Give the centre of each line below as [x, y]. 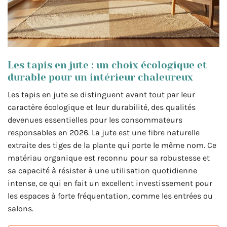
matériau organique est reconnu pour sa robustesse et [109, 158]
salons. [21, 209]
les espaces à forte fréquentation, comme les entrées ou [110, 196]
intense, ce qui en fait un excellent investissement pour [110, 183]
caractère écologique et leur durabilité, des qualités [102, 107]
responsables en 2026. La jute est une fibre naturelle [104, 133]
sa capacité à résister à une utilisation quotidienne [102, 171]
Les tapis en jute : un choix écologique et [107, 65]
